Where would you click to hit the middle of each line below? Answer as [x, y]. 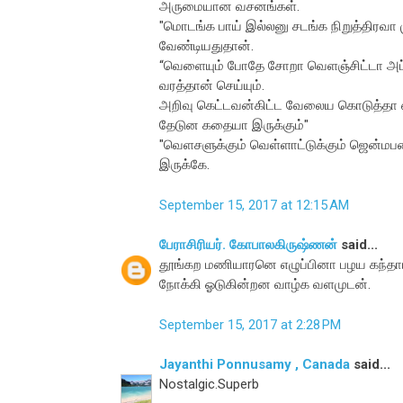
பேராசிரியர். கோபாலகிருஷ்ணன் [248, 245]
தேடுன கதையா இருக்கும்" [234, 125]
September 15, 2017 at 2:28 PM [250, 324]
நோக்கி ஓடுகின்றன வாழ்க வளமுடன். [265, 285]
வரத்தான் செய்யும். [212, 86]
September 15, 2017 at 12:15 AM [254, 205]
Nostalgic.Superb [209, 385]
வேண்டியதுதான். [206, 46]
